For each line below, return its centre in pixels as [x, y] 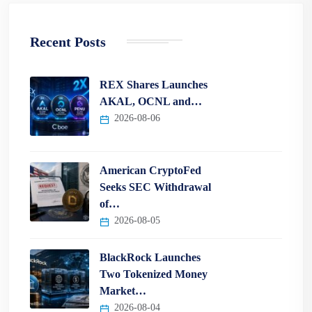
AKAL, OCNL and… [151, 102]
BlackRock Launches [150, 258]
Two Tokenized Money [154, 274]
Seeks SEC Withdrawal [155, 187]
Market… [123, 291]
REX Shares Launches [154, 85]
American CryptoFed [150, 171]
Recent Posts [68, 42]
